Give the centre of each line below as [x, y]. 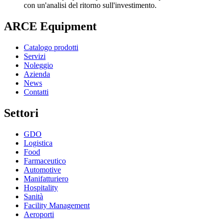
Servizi [35, 56]
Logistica [38, 143]
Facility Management [57, 205]
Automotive [42, 169]
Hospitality [41, 187]
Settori [21, 113]
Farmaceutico [45, 161]
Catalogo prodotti [51, 47]
